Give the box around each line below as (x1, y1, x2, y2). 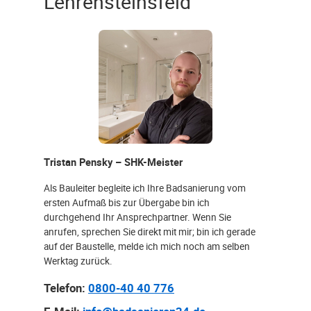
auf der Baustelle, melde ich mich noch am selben (44, 239, 250, 253)
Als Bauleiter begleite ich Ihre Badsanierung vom (44, 180, 246, 194)
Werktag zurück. (44, 253, 112, 267)
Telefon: (44, 280, 85, 296)
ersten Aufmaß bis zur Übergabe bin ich (44, 195, 210, 209)
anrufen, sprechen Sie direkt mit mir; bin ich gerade (44, 224, 255, 238)
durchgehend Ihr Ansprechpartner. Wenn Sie (44, 210, 231, 224)
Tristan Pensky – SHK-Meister (44, 155, 183, 169)
